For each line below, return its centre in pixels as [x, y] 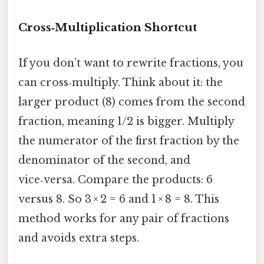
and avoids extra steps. [79, 238]
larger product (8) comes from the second [132, 102]
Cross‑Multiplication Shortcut [108, 28]
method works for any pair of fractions [124, 218]
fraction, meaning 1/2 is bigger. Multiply [126, 121]
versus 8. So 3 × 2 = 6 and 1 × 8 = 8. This [119, 199]
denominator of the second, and [104, 160]
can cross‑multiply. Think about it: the [121, 82]
